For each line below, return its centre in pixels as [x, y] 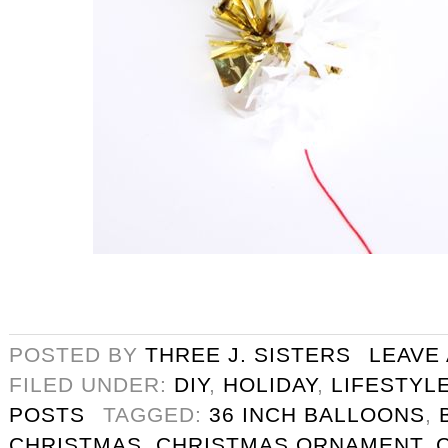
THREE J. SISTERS [248, 355]
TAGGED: [156, 415]
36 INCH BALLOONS [317, 415]
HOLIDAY [270, 385]
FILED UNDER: [91, 385]
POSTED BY [77, 355]
